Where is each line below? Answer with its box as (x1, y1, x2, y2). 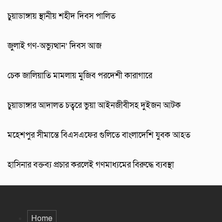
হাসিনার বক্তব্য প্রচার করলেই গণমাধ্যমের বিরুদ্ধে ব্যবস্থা (7, 159, 174, 171)
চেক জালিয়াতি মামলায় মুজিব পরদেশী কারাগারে (7, 70, 152, 82)
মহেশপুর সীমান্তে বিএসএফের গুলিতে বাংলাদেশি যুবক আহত (7, 129, 190, 141)
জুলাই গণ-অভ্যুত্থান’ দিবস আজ (7, 40, 102, 52)
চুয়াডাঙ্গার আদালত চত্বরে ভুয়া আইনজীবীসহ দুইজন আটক (7, 100, 181, 111)
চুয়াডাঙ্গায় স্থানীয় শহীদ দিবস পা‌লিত (7, 10, 115, 22)
